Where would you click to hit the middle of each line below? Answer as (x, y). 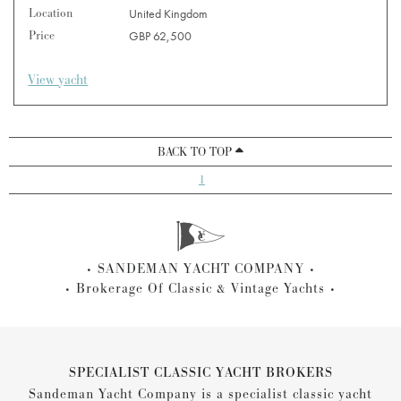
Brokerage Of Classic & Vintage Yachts (200, 288)
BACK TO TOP (196, 152)
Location (51, 13)
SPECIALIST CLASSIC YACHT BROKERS (200, 372)
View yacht (58, 80)
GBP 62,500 (161, 35)
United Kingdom (169, 13)
